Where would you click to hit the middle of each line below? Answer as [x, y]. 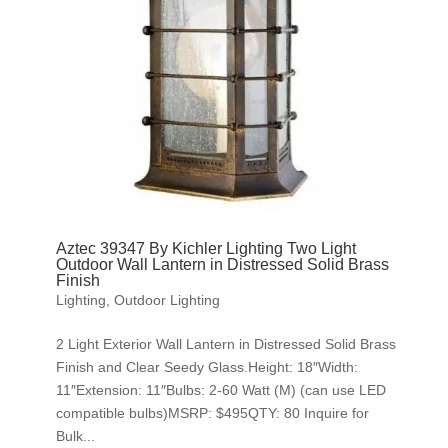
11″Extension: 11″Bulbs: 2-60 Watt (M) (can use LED [220, 389]
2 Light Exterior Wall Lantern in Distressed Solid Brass [225, 343]
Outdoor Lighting [166, 299]
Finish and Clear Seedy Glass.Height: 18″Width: [206, 366]
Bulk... [75, 435]
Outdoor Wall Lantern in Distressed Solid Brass [222, 264]
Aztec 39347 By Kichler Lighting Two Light [205, 248]
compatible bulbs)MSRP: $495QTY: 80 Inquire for [212, 412]
